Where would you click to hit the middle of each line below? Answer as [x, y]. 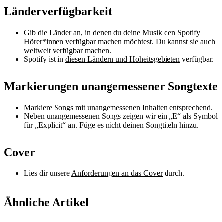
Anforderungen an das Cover [117, 173]
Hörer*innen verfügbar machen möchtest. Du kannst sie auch [119, 42]
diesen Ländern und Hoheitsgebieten [123, 59]
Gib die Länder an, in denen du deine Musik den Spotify [112, 33]
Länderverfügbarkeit [58, 12]
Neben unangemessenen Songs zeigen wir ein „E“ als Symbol [121, 116]
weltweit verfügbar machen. [67, 51]
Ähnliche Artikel [46, 202]
